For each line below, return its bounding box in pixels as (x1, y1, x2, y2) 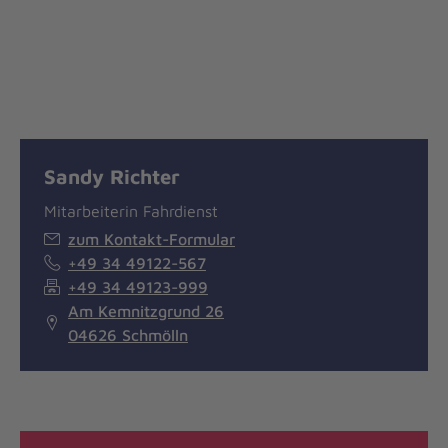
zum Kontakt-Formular (68, 229, 235, 248)
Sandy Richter (44, 163, 180, 188)
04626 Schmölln (68, 325, 188, 344)
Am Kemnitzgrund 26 (68, 301, 224, 320)
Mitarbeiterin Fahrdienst (44, 201, 218, 220)
